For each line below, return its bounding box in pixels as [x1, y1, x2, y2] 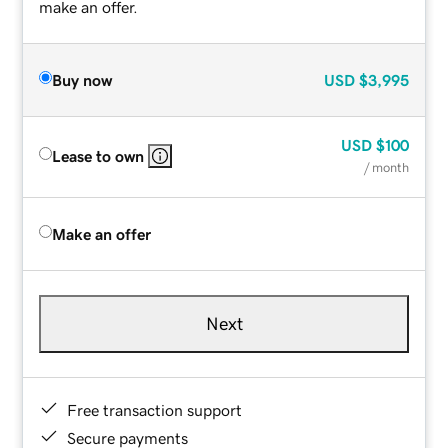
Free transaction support [67, 401, 243, 418]
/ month [363, 160, 409, 174]
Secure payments [67, 429, 189, 446]
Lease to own [52, 147, 145, 164]
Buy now [52, 71, 113, 88]
